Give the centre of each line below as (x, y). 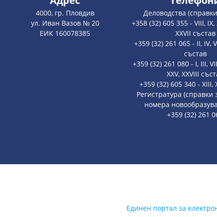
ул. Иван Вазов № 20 (65, 23)
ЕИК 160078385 (65, 33)
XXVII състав (195, 33)
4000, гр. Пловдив (65, 13)
